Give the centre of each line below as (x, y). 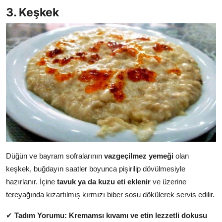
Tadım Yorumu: (41, 215)
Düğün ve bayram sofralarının (55, 156)
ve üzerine (168, 181)
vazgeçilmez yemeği (139, 156)
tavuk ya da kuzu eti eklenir (104, 181)
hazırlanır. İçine (31, 181)
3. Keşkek (32, 12)
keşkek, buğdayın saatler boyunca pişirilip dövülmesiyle (96, 168)
